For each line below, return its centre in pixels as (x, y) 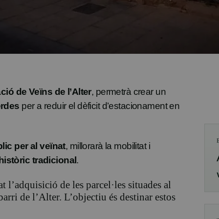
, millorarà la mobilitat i (108, 146)
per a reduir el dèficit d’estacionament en (99, 106)
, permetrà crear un (128, 92)
